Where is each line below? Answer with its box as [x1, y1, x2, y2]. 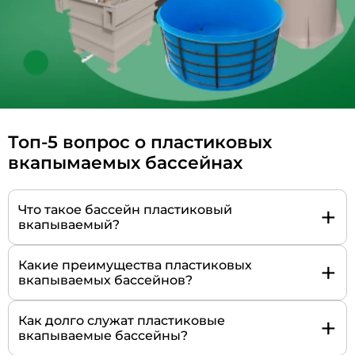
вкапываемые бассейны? [18, 328, 188, 344]
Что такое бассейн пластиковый [18, 202, 232, 218]
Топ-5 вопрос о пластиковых [8, 132, 272, 154]
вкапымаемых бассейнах [8, 152, 242, 174]
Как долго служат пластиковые [18, 313, 225, 329]
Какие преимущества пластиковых [18, 258, 252, 273]
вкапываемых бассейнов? [18, 273, 193, 288]
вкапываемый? [18, 217, 120, 233]
